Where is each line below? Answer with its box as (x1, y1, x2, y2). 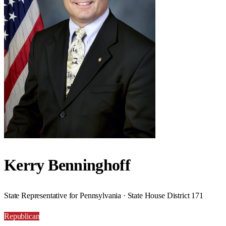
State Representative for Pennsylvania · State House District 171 (4, 191, 203, 200)
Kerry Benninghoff (4, 156, 131, 175)
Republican (4, 211, 40, 220)
